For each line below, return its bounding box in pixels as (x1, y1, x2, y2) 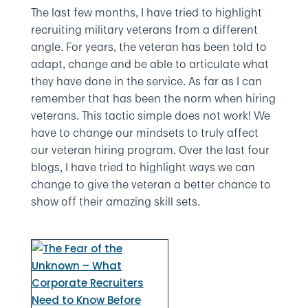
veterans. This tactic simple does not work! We (30, 107, 270, 124)
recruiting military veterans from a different (30, 21, 258, 38)
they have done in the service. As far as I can (30, 73, 262, 90)
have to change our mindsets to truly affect (30, 124, 258, 142)
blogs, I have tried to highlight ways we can (30, 159, 255, 176)
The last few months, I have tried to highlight (30, 4, 262, 21)
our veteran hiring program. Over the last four (30, 142, 269, 159)
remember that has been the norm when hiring (30, 90, 276, 107)
